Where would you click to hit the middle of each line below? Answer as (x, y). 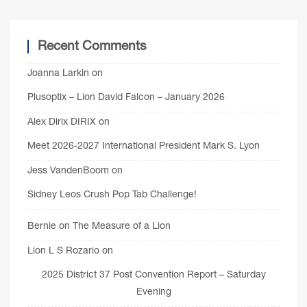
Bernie (42, 225)
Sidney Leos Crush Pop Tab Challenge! (112, 194)
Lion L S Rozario (63, 250)
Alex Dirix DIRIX (62, 121)
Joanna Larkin (58, 72)
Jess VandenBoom (68, 170)
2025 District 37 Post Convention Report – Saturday (153, 274)
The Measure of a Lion (122, 225)
